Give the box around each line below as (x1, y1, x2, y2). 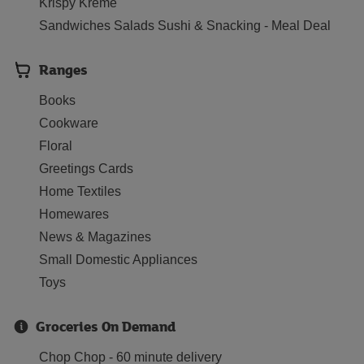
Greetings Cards (39, 162, 133, 175)
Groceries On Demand (36, 316, 175, 336)
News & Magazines (39, 230, 151, 244)
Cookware (39, 116, 98, 130)
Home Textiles (39, 184, 121, 198)
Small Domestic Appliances (39, 253, 197, 266)
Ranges (39, 59, 88, 80)
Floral (39, 139, 72, 153)
